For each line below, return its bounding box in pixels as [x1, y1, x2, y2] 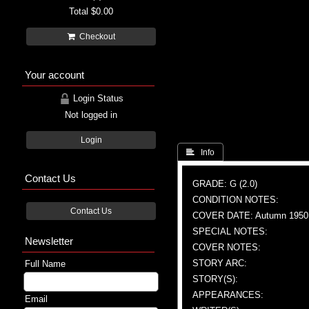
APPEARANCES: [192, 289, 263, 300]
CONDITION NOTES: [192, 194, 279, 205]
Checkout [74, 32, 115, 41]
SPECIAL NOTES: [192, 226, 268, 237]
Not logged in [65, 109, 117, 120]
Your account [25, 68, 84, 81]
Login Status [70, 92, 123, 103]
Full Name [25, 258, 66, 269]
